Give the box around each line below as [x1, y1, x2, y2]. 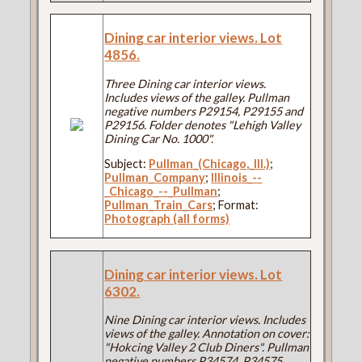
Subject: [104, 157, 149, 171]
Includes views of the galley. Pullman [104, 90, 290, 105]
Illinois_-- [211, 170, 263, 185]
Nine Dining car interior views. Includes [104, 313, 306, 327]
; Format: [213, 198, 259, 213]
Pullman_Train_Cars [104, 198, 213, 213]
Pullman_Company [104, 170, 206, 185]
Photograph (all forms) [104, 212, 230, 226]
